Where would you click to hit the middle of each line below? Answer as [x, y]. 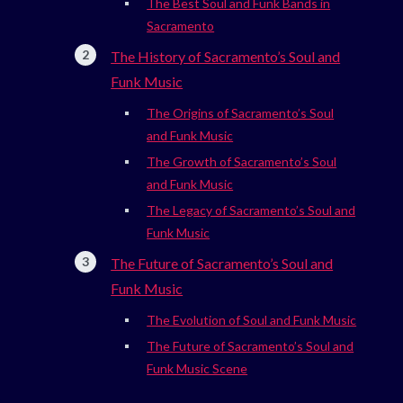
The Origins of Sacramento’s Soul [241, 113]
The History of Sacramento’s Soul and [226, 57]
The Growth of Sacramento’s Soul [242, 162]
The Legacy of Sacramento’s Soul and [251, 210]
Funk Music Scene [197, 369]
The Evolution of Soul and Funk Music [252, 320]
